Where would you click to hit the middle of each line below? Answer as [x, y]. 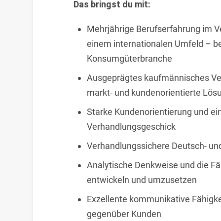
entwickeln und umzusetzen [142, 180]
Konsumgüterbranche [129, 59]
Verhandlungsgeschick [131, 127]
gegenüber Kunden [124, 214]
